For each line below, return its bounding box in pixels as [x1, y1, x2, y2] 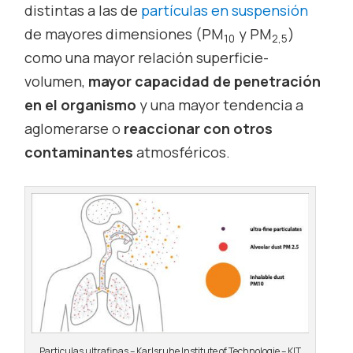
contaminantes [24, 143, 134, 162]
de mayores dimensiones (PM [24, 24, 224, 44]
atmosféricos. [133, 143, 231, 162]
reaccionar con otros [124, 119, 273, 139]
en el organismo [24, 95, 137, 115]
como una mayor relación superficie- [24, 48, 269, 68]
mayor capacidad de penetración [88, 72, 321, 91]
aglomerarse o [24, 119, 124, 139]
